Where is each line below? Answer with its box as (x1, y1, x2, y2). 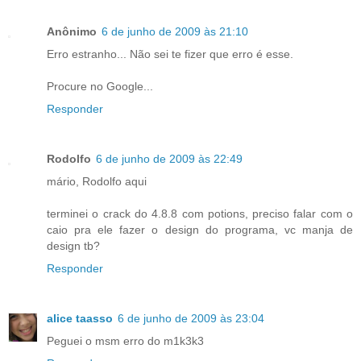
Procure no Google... (47, 80, 153, 93)
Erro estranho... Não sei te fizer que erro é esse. (47, 48, 293, 61)
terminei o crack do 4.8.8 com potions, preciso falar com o (47, 207, 353, 221)
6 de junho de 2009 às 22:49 (96, 152, 243, 166)
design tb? (47, 239, 100, 253)
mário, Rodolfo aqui (47, 175, 147, 189)
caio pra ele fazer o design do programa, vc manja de (47, 223, 353, 237)
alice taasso (47, 312, 113, 326)
